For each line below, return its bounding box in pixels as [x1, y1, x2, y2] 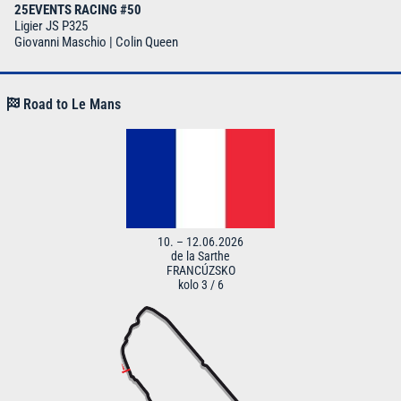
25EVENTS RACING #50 [14, 2, 141, 19]
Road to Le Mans [20, 96, 121, 114]
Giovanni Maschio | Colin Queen [14, 34, 178, 51]
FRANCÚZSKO [166, 263, 235, 278]
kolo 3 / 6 [177, 277, 224, 293]
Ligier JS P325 [14, 18, 88, 35]
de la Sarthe [171, 249, 230, 264]
